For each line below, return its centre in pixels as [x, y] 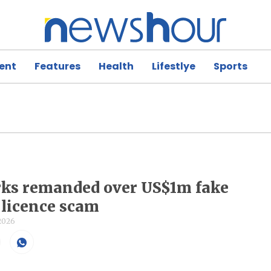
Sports [230, 66]
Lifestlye [174, 66]
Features [57, 66]
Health [116, 66]
